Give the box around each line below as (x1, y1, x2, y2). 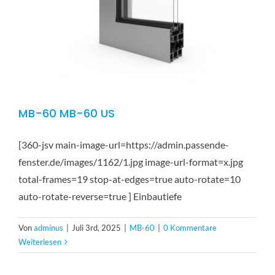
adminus (34, 223, 63, 233)
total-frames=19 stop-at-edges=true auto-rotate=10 (18, 173, 241, 185)
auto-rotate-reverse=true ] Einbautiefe (18, 190, 182, 202)
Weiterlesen (18, 237, 61, 247)
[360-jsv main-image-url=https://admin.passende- (18, 139, 229, 150)
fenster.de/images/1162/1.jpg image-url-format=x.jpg (18, 156, 243, 168)
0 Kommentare (163, 223, 217, 233)
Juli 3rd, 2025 (72, 223, 121, 233)
